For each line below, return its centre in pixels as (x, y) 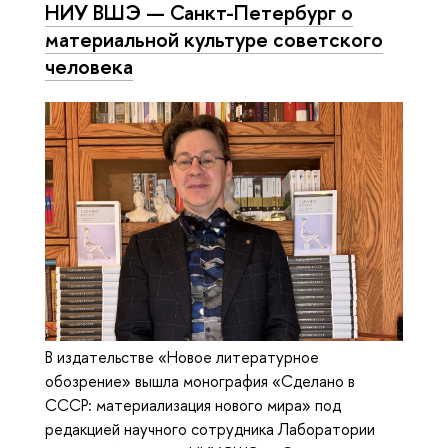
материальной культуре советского (214, 38)
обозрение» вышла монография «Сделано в (200, 380)
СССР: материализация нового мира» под (193, 404)
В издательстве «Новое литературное (182, 356)
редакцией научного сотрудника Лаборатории (210, 428)
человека (89, 65)
